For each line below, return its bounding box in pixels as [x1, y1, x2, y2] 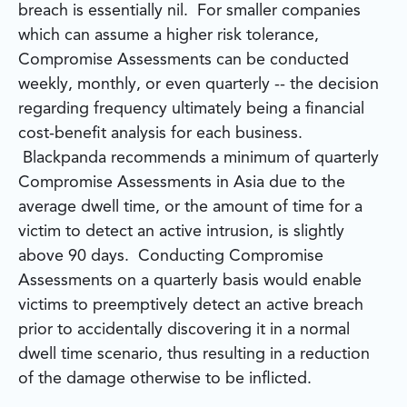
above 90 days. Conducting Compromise [18, 248, 323, 265]
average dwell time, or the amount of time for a [18, 199, 362, 216]
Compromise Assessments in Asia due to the [18, 174, 345, 192]
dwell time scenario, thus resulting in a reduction [18, 346, 370, 363]
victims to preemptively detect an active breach [18, 297, 363, 314]
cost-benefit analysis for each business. [18, 125, 303, 143]
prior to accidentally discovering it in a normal [18, 322, 350, 339]
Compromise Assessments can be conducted [18, 52, 349, 69]
